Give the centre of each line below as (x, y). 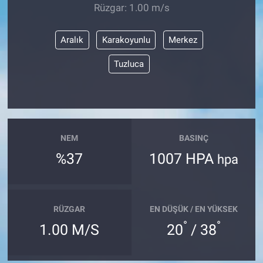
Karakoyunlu (126, 40)
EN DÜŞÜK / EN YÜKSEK (193, 209)
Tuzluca (129, 64)
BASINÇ (193, 138)
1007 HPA (183, 159)
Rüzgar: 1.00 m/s (131, 8)
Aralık (72, 40)
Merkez (183, 40)
